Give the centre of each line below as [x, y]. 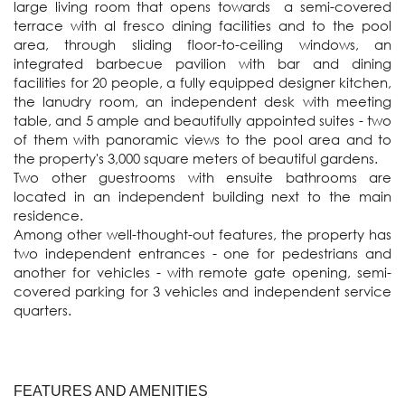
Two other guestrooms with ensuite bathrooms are [202, 178]
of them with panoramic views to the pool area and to [202, 140]
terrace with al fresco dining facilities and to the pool [202, 26]
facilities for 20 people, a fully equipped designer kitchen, [202, 83]
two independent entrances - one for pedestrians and [202, 254]
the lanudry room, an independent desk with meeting [202, 102]
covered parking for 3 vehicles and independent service [202, 292]
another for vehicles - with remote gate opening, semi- [202, 273]
